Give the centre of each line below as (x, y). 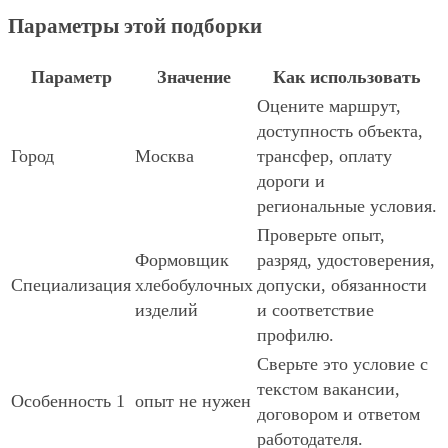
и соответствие (315, 310)
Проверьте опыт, (321, 235)
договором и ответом (338, 414)
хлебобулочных (194, 285)
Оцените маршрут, (329, 106)
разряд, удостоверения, (346, 260)
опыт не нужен (193, 401)
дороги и (291, 181)
